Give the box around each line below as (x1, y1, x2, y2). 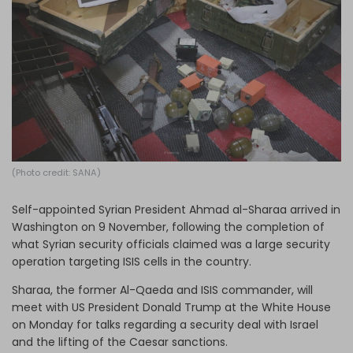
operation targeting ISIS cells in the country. (12, 253, 251, 269)
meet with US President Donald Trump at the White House (12, 299, 331, 315)
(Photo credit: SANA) (12, 165, 101, 179)
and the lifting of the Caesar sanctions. (12, 333, 228, 350)
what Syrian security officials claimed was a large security (12, 236, 330, 252)
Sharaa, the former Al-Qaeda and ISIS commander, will (12, 281, 313, 298)
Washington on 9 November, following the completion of (12, 218, 325, 235)
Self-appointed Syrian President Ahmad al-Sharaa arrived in (12, 201, 340, 217)
